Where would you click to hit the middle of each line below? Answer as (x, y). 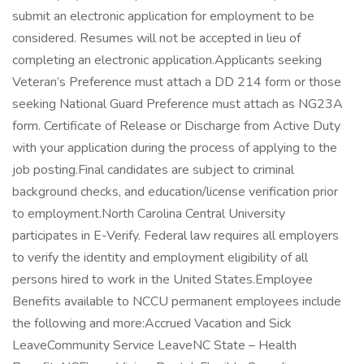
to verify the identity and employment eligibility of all (160, 258)
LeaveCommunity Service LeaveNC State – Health (154, 345)
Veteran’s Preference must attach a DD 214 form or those (177, 82)
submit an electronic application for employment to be (163, 16)
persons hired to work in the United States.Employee (162, 279)
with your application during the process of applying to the (175, 148)
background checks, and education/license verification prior (175, 192)
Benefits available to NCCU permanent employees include (177, 301)
